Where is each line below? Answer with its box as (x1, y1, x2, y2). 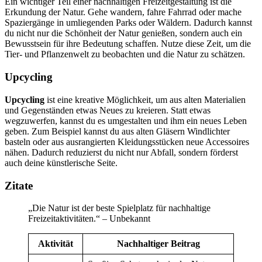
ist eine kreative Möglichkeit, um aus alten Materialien (44, 94, 246, 105)
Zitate (5, 179, 33, 192)
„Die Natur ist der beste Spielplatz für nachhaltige (28, 203, 211, 213)
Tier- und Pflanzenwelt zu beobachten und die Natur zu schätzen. (5, 49, 245, 60)
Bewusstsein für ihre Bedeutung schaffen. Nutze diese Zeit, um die (5, 39, 251, 49)
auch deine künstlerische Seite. (5, 157, 118, 168)
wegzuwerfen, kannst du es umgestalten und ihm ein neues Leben (5, 115, 247, 126)
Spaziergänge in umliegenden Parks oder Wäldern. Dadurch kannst (5, 18, 252, 28)
